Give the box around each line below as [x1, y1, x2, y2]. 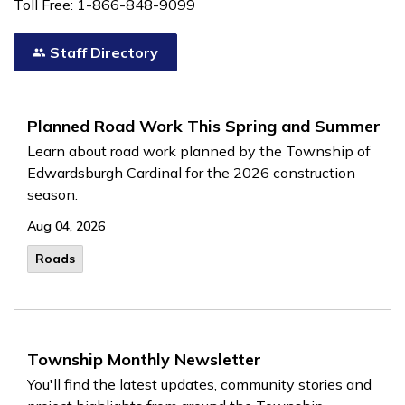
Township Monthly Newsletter [27, 349, 261, 370]
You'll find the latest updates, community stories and [27, 375, 372, 393]
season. [27, 185, 78, 203]
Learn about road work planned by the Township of [27, 142, 371, 160]
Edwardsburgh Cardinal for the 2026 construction [27, 164, 355, 182]
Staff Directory [50, 43, 158, 61]
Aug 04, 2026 [27, 218, 105, 234]
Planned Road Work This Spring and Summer [27, 116, 381, 137]
